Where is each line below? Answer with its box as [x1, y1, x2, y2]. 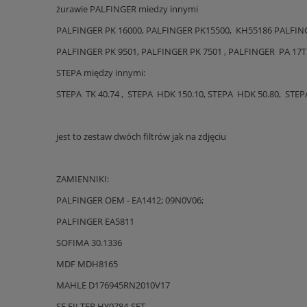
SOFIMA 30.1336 [56, 236, 122, 249]
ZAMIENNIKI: [56, 172, 109, 185]
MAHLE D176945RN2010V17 [56, 278, 170, 291]
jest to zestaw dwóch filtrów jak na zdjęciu [56, 130, 226, 143]
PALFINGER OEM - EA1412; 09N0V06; [56, 193, 204, 206]
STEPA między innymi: [56, 66, 145, 79]
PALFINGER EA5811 [56, 214, 134, 228]
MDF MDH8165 [56, 257, 118, 270]
